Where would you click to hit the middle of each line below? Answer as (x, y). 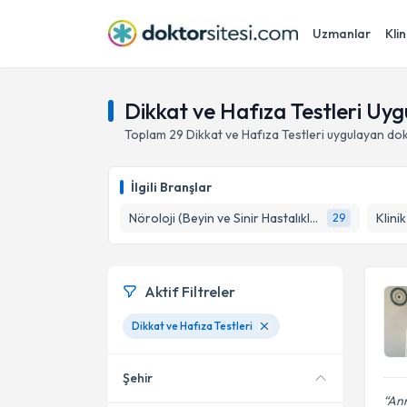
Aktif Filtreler (190, 292)
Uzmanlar (342, 34)
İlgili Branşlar (171, 187)
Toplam (147, 134)
